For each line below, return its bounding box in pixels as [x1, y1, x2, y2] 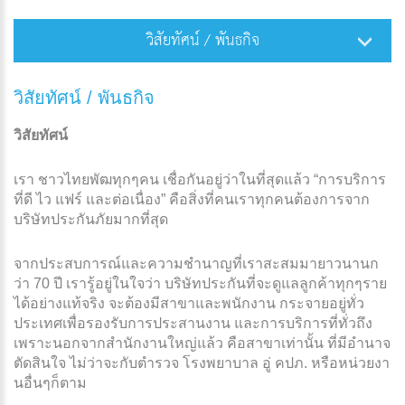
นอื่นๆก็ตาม [14, 374, 87, 391]
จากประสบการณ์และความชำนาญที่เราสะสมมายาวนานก [14, 255, 379, 271]
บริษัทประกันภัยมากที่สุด [14, 211, 168, 227]
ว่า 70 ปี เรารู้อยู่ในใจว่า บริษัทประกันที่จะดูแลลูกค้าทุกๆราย [14, 275, 387, 291]
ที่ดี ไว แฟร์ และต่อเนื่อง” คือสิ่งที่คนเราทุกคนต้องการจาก [14, 191, 370, 207]
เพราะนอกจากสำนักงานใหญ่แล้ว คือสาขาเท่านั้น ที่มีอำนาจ [14, 334, 391, 351]
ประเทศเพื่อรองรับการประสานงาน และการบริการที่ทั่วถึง [14, 315, 372, 331]
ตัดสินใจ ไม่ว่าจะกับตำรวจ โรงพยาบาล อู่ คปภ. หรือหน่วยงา [14, 354, 390, 371]
